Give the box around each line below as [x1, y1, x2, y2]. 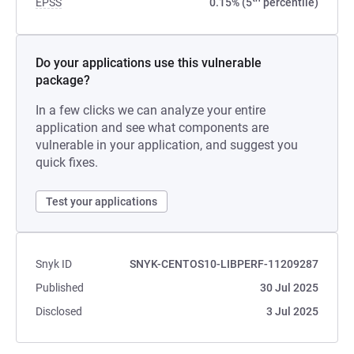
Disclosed [36, 305, 82, 318]
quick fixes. [36, 155, 98, 170]
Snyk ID [36, 258, 72, 270]
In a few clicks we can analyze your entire [36, 103, 265, 118]
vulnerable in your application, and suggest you [36, 137, 298, 153]
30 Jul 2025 [260, 281, 318, 294]
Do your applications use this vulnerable [36, 55, 262, 70]
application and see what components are [36, 120, 269, 135]
